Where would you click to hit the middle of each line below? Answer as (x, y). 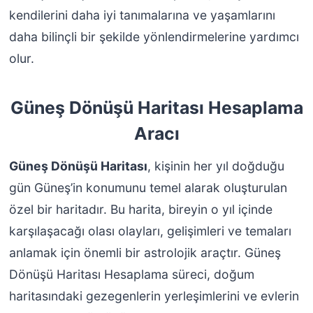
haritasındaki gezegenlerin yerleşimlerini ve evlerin (154, 296)
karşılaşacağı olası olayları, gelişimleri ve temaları (150, 231)
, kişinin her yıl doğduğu (216, 166)
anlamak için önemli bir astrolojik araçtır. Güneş (145, 253)
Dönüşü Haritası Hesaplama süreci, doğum (131, 275)
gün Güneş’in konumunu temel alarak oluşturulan (148, 188)
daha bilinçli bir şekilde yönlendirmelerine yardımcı (154, 36)
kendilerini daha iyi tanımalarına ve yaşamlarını (142, 15)
